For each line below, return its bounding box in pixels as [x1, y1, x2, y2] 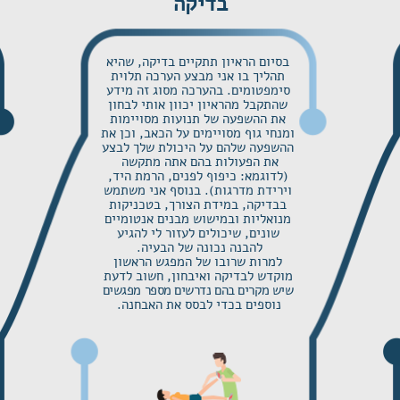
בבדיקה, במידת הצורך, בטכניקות [109, 196, 287, 213]
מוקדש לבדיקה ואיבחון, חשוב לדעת [103, 267, 293, 285]
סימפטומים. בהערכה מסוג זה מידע [105, 81, 290, 99]
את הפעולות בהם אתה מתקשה [117, 153, 279, 171]
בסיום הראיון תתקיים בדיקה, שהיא [106, 53, 289, 71]
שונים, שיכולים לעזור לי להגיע [116, 224, 279, 242]
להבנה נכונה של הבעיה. [133, 238, 262, 256]
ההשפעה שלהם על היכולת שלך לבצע [102, 138, 294, 156]
